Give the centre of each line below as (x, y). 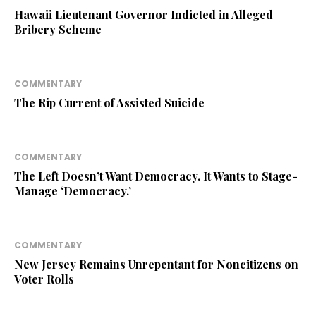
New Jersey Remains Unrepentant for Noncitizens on (156, 265)
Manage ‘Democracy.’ (73, 191)
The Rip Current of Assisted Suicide (109, 103)
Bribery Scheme (58, 30)
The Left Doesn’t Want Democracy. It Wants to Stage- (156, 176)
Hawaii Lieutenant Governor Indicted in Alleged (144, 15)
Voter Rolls (44, 279)
